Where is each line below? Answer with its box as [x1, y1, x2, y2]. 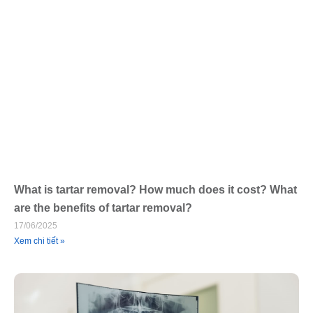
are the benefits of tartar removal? [14, 201, 192, 214]
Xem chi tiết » [14, 235, 65, 246]
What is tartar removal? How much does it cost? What [14, 183, 297, 196]
